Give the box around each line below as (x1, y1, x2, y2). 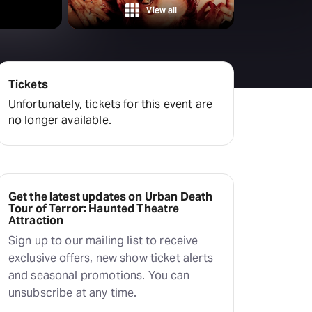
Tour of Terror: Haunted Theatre (8, 201, 180, 216)
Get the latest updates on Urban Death (8, 189, 213, 204)
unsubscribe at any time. (8, 286, 137, 300)
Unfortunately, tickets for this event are (8, 97, 212, 111)
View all (146, 5, 178, 15)
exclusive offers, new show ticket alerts (8, 251, 213, 265)
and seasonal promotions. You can (8, 268, 190, 283)
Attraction (8, 213, 64, 228)
